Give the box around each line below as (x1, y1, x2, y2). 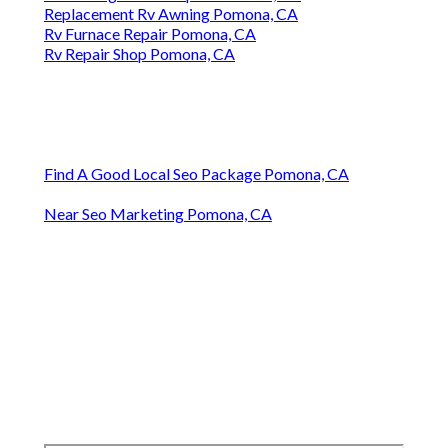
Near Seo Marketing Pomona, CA (44, 204, 272, 224)
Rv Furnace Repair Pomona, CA (44, 24, 256, 44)
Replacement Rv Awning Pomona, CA (44, 4, 298, 24)
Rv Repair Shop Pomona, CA (44, 44, 235, 64)
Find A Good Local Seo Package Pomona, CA (44, 164, 349, 184)
